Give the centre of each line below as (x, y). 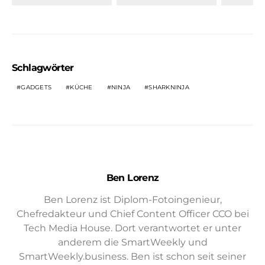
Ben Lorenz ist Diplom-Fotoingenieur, (132, 199)
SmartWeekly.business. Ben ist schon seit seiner (132, 256)
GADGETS (36, 87)
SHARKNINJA (169, 87)
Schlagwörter (43, 67)
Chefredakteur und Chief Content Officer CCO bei (132, 214)
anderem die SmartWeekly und (132, 242)
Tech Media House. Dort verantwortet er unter (132, 228)
